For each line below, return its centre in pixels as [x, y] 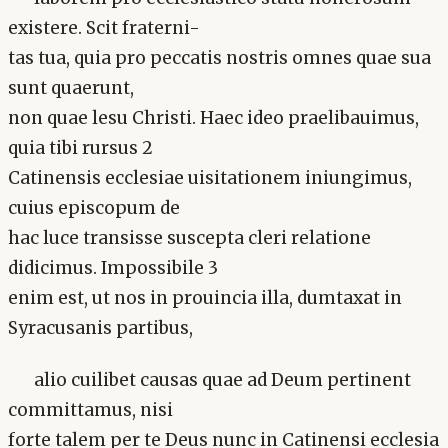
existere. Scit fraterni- [104, 28]
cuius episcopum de [94, 208]
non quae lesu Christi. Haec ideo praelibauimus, [213, 118]
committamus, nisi [90, 409]
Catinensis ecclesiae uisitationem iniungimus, [210, 178]
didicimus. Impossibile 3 [113, 268]
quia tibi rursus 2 [80, 148]
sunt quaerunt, [71, 88]
